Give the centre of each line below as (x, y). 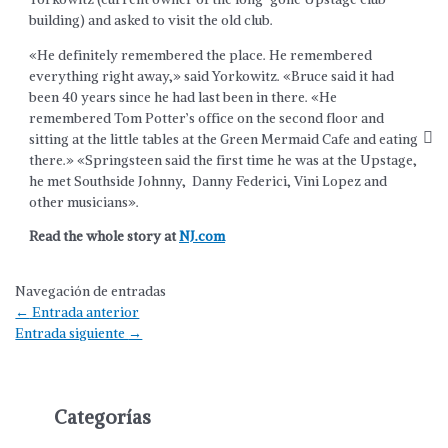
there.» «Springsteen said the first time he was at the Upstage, (223, 160)
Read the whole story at (104, 237)
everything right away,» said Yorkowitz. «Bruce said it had (212, 76)
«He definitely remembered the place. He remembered (201, 55)
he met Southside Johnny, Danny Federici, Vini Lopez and (208, 181)
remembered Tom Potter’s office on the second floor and (207, 118)
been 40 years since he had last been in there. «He (183, 97)
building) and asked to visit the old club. (151, 20)
